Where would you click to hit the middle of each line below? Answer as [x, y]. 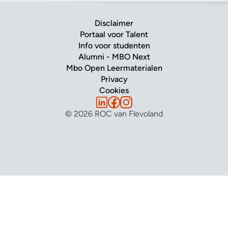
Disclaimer [114, 23]
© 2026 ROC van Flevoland [114, 114]
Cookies [114, 90]
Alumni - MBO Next [114, 57]
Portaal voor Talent [114, 34]
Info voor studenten [114, 46]
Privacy [114, 79]
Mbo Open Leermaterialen [114, 68]
